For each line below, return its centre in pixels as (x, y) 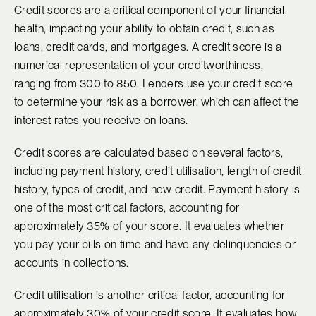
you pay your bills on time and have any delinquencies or (155, 245)
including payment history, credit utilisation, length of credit (158, 171)
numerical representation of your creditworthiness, (139, 66)
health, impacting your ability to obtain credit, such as (144, 29)
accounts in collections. (72, 263)
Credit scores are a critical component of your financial (149, 11)
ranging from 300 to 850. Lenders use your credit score (154, 84)
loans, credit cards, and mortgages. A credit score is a (148, 47)
